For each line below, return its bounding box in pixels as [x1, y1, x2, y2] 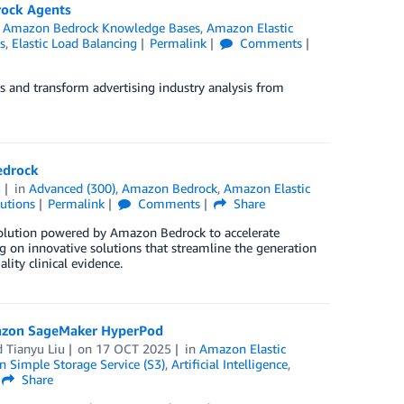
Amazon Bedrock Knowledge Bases [3, 20, 201, 36]
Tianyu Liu [5, 341, 65, 357]
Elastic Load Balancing [11, 35, 137, 51]
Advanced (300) [29, 180, 116, 197]
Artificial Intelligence [170, 356, 288, 372]
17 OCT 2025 [96, 341, 172, 357]
